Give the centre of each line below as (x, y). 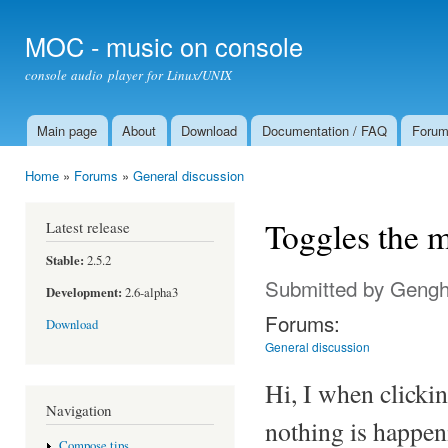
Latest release (88, 226)
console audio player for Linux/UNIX (129, 75)
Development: (84, 292)
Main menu (49, 142)
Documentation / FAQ (324, 130)
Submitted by (327, 287)
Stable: (65, 259)
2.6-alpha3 (150, 293)
